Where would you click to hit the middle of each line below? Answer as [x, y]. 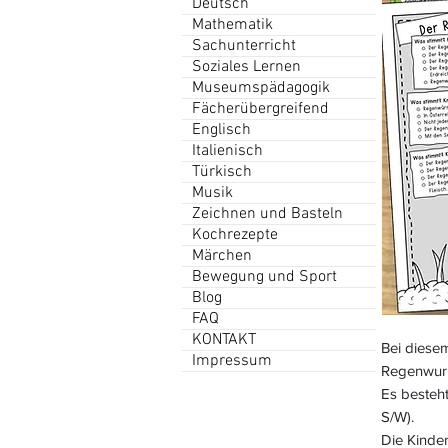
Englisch [221, 130]
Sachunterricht [244, 46]
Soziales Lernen [246, 67]
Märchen [222, 256]
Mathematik [232, 25]
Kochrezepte [235, 235]
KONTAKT [224, 340]
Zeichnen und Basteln [267, 214]
